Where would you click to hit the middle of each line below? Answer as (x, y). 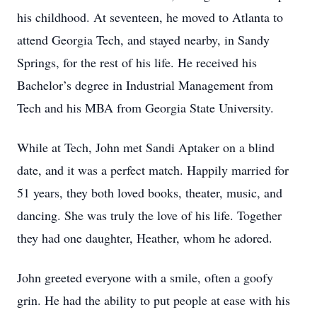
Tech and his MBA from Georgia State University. (145, 108)
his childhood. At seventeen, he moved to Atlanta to (150, 17)
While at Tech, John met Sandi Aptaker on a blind (146, 147)
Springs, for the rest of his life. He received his (137, 62)
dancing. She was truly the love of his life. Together (149, 215)
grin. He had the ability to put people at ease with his (154, 300)
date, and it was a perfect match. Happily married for (153, 170)
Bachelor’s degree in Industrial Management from (145, 85)
